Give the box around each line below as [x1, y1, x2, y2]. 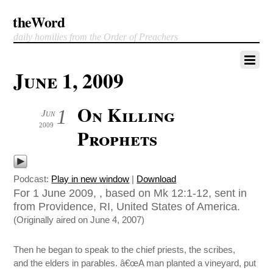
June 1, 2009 [13, 66, 124, 95]
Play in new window [51, 174, 130, 184]
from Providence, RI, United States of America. [13, 200, 241, 213]
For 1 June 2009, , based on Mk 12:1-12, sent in [13, 186, 247, 199]
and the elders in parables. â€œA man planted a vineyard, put [13, 257, 257, 268]
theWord [13, 12, 65, 32]
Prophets [77, 125, 158, 152]
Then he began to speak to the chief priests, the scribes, [13, 244, 236, 255]
